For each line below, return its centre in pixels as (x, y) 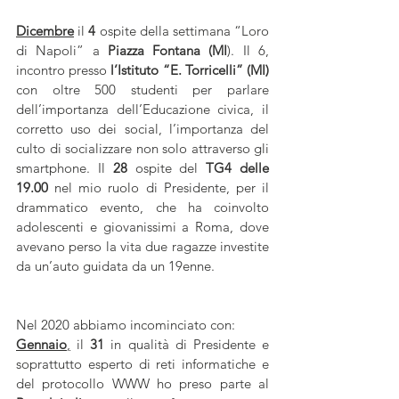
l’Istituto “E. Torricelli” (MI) (190, 70)
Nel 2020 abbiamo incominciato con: (126, 325)
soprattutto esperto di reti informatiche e (142, 364)
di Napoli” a (62, 50)
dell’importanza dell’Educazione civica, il (142, 109)
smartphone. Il (65, 168)
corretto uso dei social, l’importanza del (142, 129)
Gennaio (41, 344)
